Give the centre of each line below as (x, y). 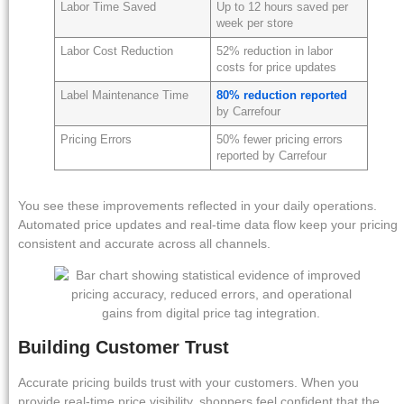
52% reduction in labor (275, 51)
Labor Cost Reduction (117, 51)
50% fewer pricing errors (280, 139)
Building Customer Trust (124, 347)
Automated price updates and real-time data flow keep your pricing (208, 224)
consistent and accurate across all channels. (144, 243)
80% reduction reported (282, 95)
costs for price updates (277, 67)
